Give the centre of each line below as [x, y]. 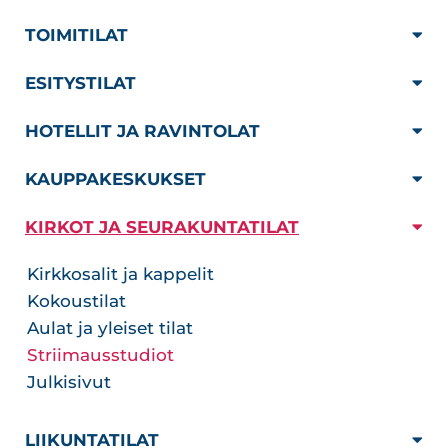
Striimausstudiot [100, 355]
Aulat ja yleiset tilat [110, 328]
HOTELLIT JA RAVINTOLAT [142, 131]
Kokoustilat [76, 301]
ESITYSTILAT [80, 83]
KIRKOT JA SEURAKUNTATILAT [162, 227]
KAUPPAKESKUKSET [115, 179]
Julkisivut [69, 382]
